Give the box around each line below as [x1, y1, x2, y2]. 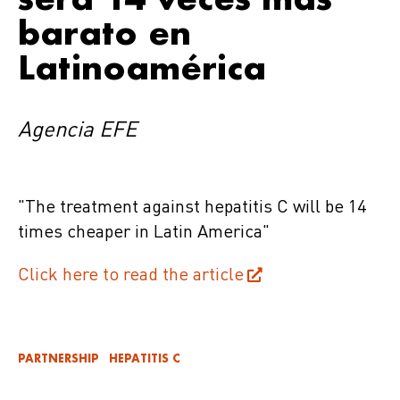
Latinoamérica [18, 46, 266, 87]
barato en [18, 12, 191, 53]
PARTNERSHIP [18, 352, 99, 365]
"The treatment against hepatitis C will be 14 [18, 199, 366, 217]
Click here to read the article [18, 267, 244, 285]
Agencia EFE [18, 121, 137, 142]
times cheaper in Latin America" [18, 224, 270, 242]
